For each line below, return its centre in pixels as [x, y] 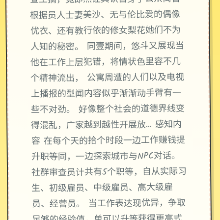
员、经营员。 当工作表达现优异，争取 [109, 204]
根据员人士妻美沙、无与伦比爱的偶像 [105, 15]
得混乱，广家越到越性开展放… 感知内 [107, 125]
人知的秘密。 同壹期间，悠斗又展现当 [107, 47]
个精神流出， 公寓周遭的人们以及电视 [108, 78]
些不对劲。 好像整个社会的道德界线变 [108, 110]
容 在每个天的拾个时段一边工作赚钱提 [108, 141]
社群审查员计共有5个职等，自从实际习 [109, 173]
